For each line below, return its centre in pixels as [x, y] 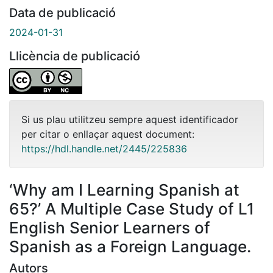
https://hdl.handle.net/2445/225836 [104, 148]
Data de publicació [62, 12]
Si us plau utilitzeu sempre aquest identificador [130, 119]
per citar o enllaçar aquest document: [108, 134]
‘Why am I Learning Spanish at [124, 190]
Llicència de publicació [75, 56]
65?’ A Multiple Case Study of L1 [132, 208]
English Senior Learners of [110, 227]
